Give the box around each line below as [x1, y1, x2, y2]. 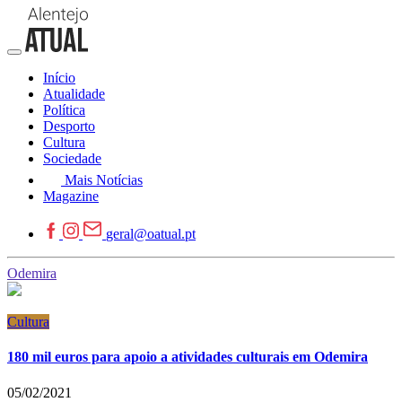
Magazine [43, 188, 99, 204]
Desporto [43, 118, 95, 134]
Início [43, 70, 75, 85]
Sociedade [43, 151, 101, 166]
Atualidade [43, 86, 105, 101]
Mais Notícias [65, 172, 143, 188]
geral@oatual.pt [106, 226, 196, 241]
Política [43, 102, 85, 118]
